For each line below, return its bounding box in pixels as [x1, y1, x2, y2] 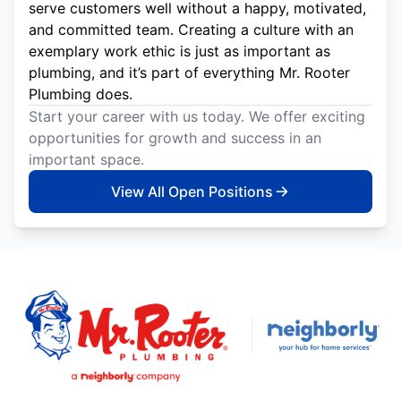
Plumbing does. [29, 85, 132, 104]
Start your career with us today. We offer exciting [29, 107, 365, 126]
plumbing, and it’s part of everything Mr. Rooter [29, 64, 350, 82]
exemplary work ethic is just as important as [29, 42, 330, 61]
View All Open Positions [110, 183, 273, 201]
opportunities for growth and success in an [29, 129, 321, 148]
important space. [29, 150, 144, 169]
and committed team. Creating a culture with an [29, 21, 354, 39]
